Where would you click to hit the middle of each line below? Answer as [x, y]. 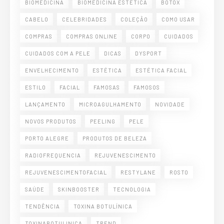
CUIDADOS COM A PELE [58, 53]
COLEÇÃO [134, 19]
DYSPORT [148, 53]
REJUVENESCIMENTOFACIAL [66, 172]
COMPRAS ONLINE [92, 36]
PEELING [103, 121]
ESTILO [35, 87]
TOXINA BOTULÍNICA [103, 206]
